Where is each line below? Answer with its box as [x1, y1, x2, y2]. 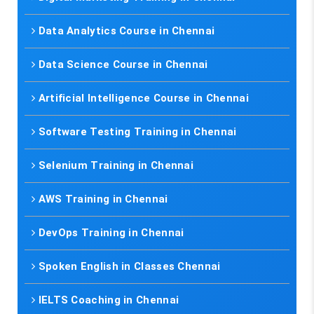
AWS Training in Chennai [38, 193, 168, 205]
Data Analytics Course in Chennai [38, 25, 215, 37]
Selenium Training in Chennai [38, 159, 194, 172]
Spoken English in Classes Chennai [38, 260, 221, 273]
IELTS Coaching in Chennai [38, 294, 179, 306]
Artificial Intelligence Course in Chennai [38, 92, 249, 104]
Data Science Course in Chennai [38, 58, 208, 71]
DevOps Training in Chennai [38, 226, 184, 239]
